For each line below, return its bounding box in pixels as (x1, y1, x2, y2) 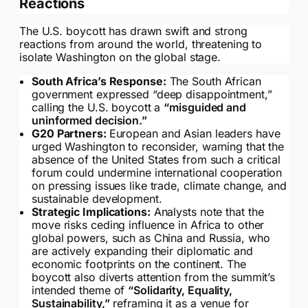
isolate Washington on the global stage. (19, 50, 221, 65)
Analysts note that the (150, 205, 264, 219)
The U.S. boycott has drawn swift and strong (19, 24, 247, 38)
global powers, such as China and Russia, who (32, 231, 270, 245)
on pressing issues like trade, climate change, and (32, 179, 287, 193)
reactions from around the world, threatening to (19, 37, 263, 52)
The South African (169, 74, 261, 89)
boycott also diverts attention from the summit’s (32, 270, 276, 285)
